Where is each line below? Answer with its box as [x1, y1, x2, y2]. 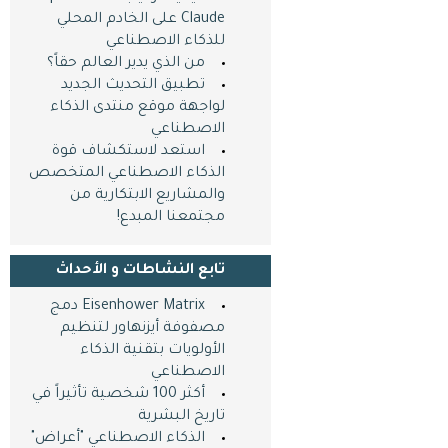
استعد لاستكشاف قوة [51, 144, 205, 160]
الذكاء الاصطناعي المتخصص [28, 166, 225, 182]
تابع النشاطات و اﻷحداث [55, 263, 225, 279]
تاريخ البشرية [137, 409, 225, 425]
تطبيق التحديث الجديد [60, 78, 205, 94]
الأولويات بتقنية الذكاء [79, 343, 225, 359]
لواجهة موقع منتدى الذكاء [49, 100, 225, 116]
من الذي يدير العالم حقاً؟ [46, 56, 205, 72]
